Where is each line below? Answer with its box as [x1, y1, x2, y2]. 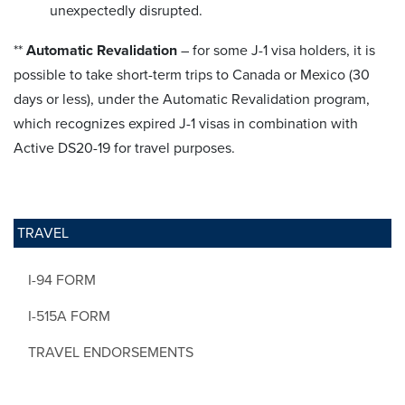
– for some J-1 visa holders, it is [177, 41, 375, 60]
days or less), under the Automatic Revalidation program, [14, 89, 370, 108]
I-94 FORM [28, 270, 96, 289]
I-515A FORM [28, 306, 110, 325]
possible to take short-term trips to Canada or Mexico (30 [14, 65, 370, 84]
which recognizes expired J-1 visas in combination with [14, 114, 358, 133]
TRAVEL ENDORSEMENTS [28, 343, 193, 362]
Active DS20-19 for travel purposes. [14, 138, 239, 157]
